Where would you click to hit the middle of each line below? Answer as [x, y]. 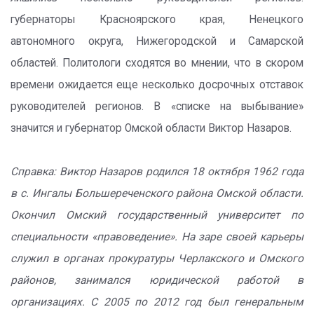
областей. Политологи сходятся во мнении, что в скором [157, 63]
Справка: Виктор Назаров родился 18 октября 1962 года [157, 172]
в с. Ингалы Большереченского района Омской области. [157, 193]
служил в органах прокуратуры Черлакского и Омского [157, 259]
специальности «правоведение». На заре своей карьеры [157, 237]
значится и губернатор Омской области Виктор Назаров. [151, 128]
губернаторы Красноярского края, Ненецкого [157, 20]
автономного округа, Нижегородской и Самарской [157, 41]
